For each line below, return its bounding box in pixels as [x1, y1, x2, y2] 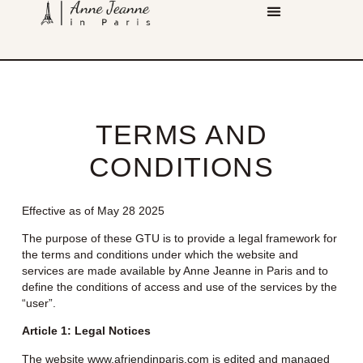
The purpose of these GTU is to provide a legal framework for [21, 231, 337, 245]
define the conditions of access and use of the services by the [21, 280, 337, 293]
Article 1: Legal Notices [21, 324, 151, 338]
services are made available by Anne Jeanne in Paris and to [21, 263, 328, 277]
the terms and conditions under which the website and [21, 247, 298, 261]
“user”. [21, 296, 56, 310]
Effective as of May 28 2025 [21, 203, 164, 217]
